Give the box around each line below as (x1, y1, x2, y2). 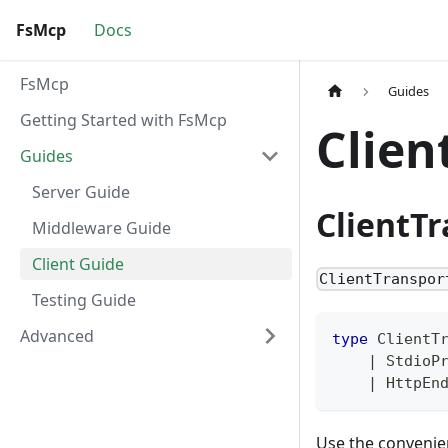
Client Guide (32, 253, 124, 275)
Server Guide (32, 181, 130, 203)
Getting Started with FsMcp (20, 109, 227, 131)
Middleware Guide (32, 217, 171, 239)
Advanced (20, 325, 94, 347)
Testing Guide (32, 289, 136, 311)
